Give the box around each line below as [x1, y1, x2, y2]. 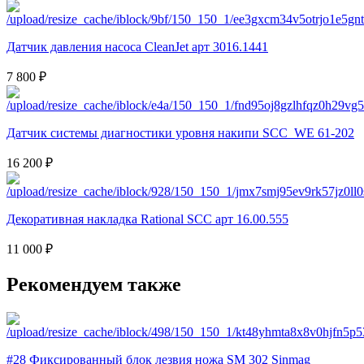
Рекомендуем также [6, 274, 181, 296]
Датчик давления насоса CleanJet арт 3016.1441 [6, 40, 268, 54]
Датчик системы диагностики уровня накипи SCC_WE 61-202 [6, 126, 354, 141]
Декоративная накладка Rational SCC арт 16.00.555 [6, 212, 288, 227]
